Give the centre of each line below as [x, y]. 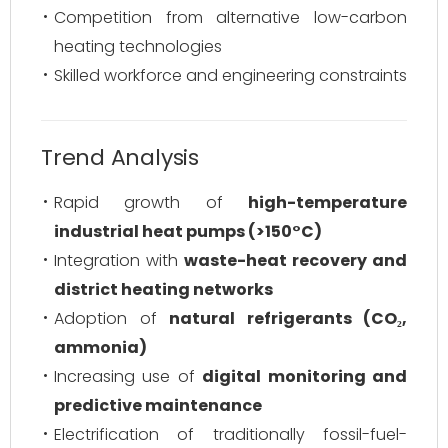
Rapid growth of [151, 202]
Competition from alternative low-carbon [230, 17]
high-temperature [327, 202]
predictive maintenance [158, 405]
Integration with [119, 260]
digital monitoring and [305, 376]
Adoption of [111, 318]
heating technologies [138, 46]
